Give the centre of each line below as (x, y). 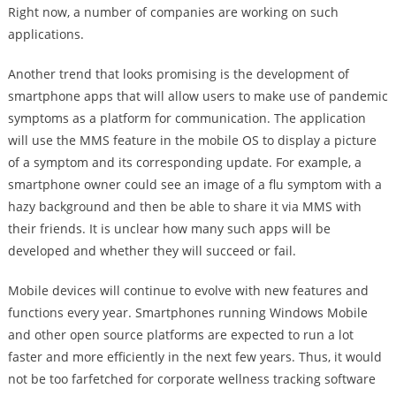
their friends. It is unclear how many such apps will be (169, 228)
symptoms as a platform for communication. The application (187, 118)
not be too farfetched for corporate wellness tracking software (191, 378)
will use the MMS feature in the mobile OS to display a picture (192, 140)
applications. (46, 34)
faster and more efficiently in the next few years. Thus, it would (194, 356)
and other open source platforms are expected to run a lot (180, 334)
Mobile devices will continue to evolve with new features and (188, 290)
